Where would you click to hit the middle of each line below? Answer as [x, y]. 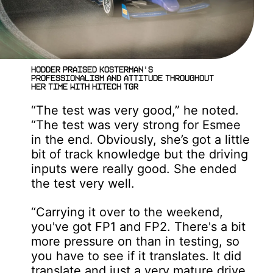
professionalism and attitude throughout [123, 78]
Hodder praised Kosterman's [92, 69]
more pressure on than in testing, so [136, 241]
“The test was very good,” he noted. [135, 110]
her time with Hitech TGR [85, 86]
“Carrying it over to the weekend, [127, 212]
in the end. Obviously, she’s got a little [141, 139]
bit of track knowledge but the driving [140, 154]
